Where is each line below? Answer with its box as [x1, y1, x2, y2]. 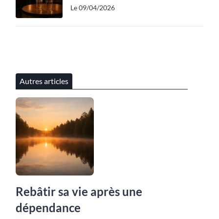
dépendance [16, 200, 81, 215]
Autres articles [20, 76, 68, 86]
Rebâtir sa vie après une [16, 184, 142, 198]
